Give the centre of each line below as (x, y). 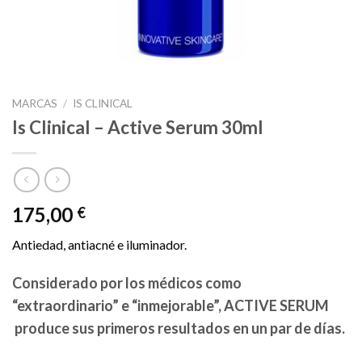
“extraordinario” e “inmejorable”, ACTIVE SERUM (170, 306)
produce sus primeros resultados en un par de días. (179, 328)
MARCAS (35, 103)
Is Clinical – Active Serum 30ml (138, 127)
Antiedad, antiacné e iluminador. (99, 245)
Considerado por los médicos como (127, 283)
